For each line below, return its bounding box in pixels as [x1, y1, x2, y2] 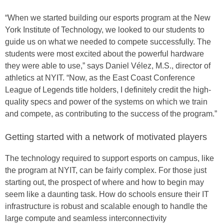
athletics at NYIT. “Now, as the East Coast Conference [5, 73, 195, 82]
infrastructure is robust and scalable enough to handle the [5, 202, 207, 210]
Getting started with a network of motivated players [5, 132, 207, 142]
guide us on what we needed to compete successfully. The [5, 37, 211, 46]
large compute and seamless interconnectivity [5, 214, 166, 222]
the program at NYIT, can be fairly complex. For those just [5, 166, 206, 174]
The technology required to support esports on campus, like [5, 154, 214, 162]
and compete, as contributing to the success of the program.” [5, 109, 217, 118]
